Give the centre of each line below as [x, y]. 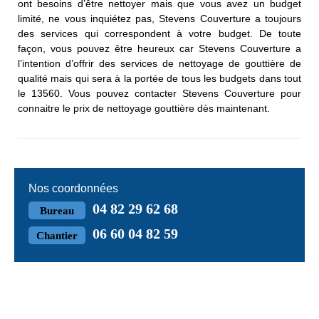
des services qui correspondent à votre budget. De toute [159, 34]
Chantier [57, 236]
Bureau [57, 211]
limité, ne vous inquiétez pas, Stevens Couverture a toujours [159, 19]
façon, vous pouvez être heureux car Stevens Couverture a [159, 49]
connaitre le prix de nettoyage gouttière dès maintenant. [144, 109]
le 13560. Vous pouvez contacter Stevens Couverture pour [159, 94]
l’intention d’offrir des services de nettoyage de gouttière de [159, 64]
